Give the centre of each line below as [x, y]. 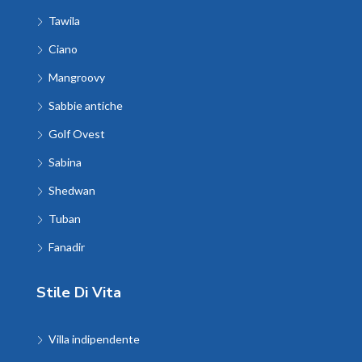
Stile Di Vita [79, 293]
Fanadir [67, 247]
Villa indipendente [94, 339]
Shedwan [72, 191]
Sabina [65, 162]
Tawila [64, 21]
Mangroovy [77, 78]
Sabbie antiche [86, 106]
